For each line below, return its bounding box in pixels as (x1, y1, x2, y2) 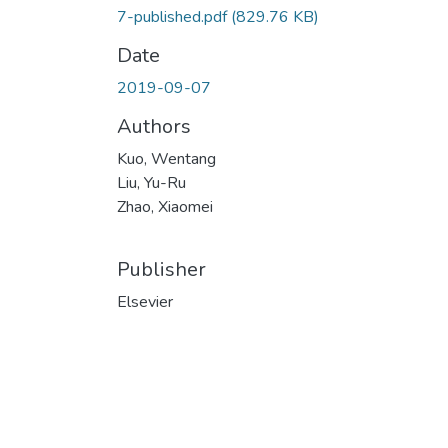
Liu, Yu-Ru (117, 171, 186, 194)
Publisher (117, 255, 206, 283)
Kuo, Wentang (117, 147, 216, 170)
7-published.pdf (117, 5, 231, 28)
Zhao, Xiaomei (117, 195, 213, 218)
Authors (117, 112, 191, 140)
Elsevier (117, 290, 173, 313)
